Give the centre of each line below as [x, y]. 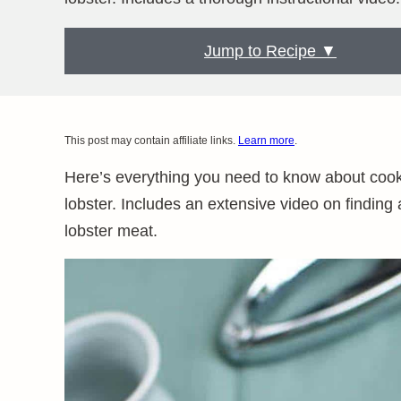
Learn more [266, 141]
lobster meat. [111, 231]
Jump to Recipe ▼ [270, 51]
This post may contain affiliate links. [151, 141]
